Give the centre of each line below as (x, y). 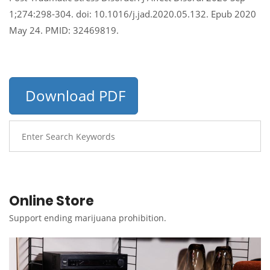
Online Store (52, 201)
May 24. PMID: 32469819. (64, 30)
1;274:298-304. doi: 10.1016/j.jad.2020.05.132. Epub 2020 (133, 14)
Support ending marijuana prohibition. (88, 218)
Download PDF (74, 96)
